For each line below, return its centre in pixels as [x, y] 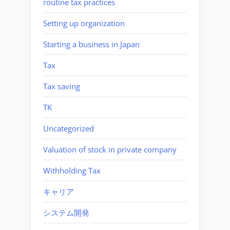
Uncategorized [69, 128]
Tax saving [62, 86]
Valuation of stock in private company [110, 149]
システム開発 [66, 212]
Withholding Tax [72, 170]
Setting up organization [84, 23]
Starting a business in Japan [91, 44]
